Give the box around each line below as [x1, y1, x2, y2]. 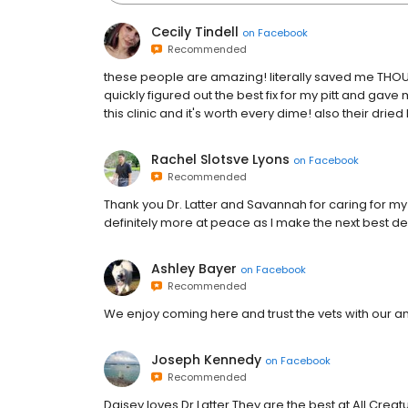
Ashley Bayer [151, 260, 237, 278]
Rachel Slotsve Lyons [151, 150, 290, 168]
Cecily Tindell [151, 23, 239, 41]
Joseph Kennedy [151, 351, 261, 369]
